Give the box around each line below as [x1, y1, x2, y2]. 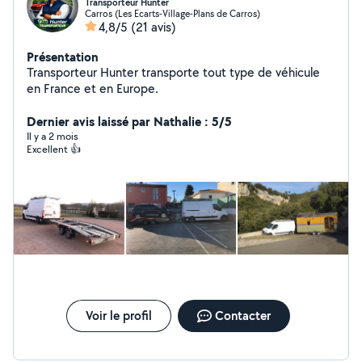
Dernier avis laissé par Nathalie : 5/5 [27, 112, 232, 130]
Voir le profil [85, 307, 152, 324]
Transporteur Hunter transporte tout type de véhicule [27, 64, 320, 81]
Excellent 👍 [27, 142, 81, 156]
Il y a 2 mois [27, 129, 78, 143]
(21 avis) [131, 19, 176, 36]
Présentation [27, 48, 99, 65]
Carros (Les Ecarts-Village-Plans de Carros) [85, 7, 260, 19]
